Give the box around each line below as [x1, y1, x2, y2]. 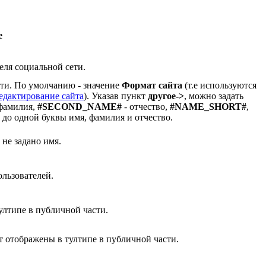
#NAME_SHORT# [170, 101, 246, 112]
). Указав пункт [84, 90, 148, 101]
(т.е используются [182, 80, 256, 90]
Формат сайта [122, 80, 182, 90]
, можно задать [184, 90, 243, 101]
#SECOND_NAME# [37, 101, 122, 112]
